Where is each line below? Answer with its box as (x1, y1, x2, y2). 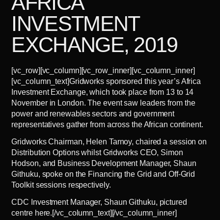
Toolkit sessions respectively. (11, 181, 111, 190)
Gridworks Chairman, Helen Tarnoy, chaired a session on (11, 137, 207, 146)
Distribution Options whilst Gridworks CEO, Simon (11, 148, 183, 157)
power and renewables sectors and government (11, 110, 175, 118)
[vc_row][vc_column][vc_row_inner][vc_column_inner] (11, 66, 195, 75)
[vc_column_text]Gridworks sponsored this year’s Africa (11, 77, 201, 86)
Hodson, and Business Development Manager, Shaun (11, 159, 196, 168)
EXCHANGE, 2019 (11, 33, 178, 57)
